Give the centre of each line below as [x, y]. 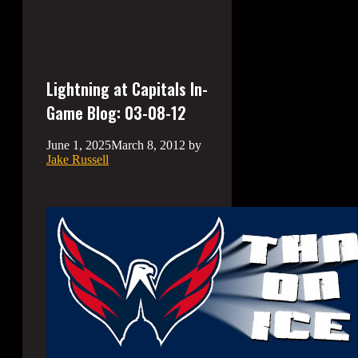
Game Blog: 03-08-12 [116, 113]
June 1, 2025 [79, 145]
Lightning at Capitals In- [127, 89]
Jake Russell [78, 160]
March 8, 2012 [148, 145]
